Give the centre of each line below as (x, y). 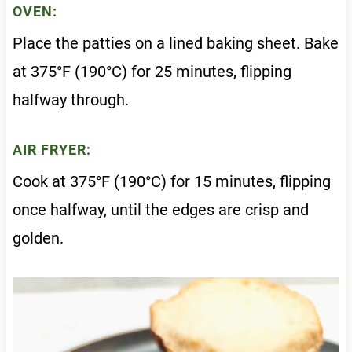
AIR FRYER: (51, 149)
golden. (38, 238)
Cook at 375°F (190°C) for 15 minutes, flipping (171, 181)
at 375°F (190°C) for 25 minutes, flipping (152, 71)
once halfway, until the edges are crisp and (160, 209)
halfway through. (70, 99)
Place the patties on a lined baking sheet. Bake (175, 43)
